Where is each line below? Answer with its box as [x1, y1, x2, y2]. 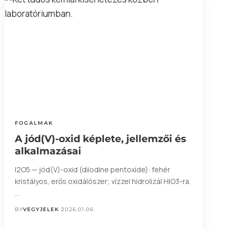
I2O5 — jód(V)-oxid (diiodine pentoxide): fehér [14, 164, 170, 174]
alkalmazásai [14, 145, 81, 157]
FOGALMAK [14, 119, 53, 126]
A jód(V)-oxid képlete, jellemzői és [14, 132, 186, 145]
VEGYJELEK [22, 205, 59, 213]
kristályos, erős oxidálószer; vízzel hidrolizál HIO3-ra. [14, 176, 191, 186]
